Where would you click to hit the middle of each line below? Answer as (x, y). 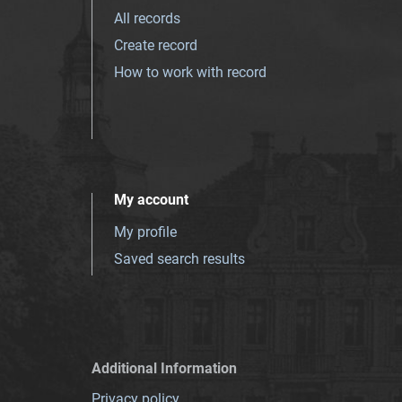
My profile (145, 232)
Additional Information (164, 368)
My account (151, 199)
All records (147, 18)
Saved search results (179, 258)
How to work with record (190, 72)
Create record (156, 45)
